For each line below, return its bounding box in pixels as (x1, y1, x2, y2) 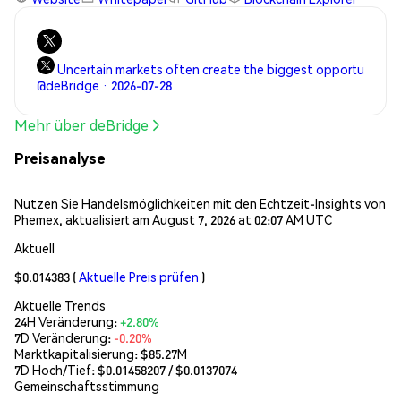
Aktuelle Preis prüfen (79, 268, 199, 285)
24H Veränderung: (14, 312, 120, 329)
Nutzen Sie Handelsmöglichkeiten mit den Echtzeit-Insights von (14, 194, 386, 211)
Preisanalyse (14, 149, 106, 168)
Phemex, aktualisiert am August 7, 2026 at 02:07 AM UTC (14, 210, 332, 227)
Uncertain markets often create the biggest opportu (57, 61, 364, 78)
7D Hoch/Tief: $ (14, 361, 106, 378)
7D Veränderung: (14, 328, 114, 346)
